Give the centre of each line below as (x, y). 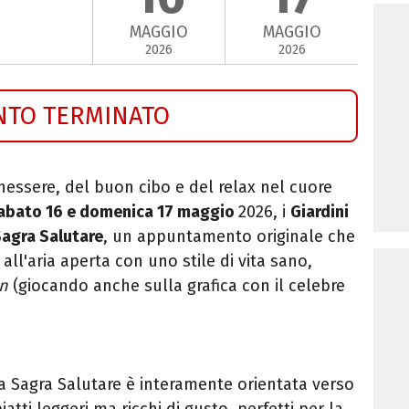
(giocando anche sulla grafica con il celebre (177, 285)
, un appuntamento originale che (229, 236)
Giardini (320, 211)
